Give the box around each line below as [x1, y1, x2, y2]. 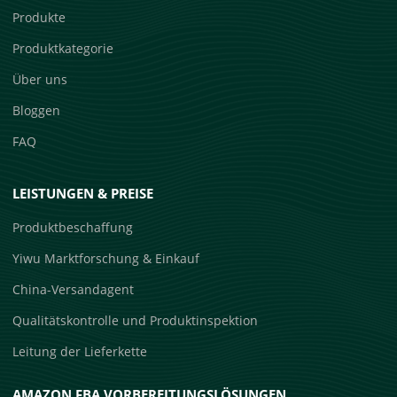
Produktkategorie [12, 39, 114, 57]
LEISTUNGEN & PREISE [12, 183, 154, 202]
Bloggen [12, 101, 61, 119]
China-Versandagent [12, 280, 135, 298]
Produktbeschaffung [12, 218, 134, 236]
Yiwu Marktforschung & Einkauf [12, 249, 200, 267]
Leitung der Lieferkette [12, 342, 148, 360]
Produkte [12, 8, 66, 26]
